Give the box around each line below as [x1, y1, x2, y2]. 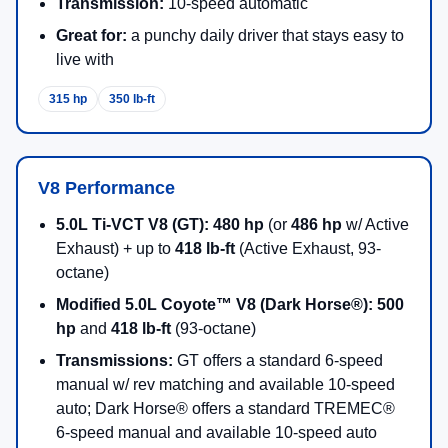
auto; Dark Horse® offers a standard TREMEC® [56, 399, 395, 417]
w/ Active [342, 215, 409, 233]
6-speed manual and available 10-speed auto [56, 423, 377, 441]
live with [56, 50, 114, 68]
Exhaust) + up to [56, 239, 175, 257]
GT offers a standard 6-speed [173, 351, 383, 369]
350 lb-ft [109, 91, 155, 106]
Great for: [56, 26, 127, 44]
